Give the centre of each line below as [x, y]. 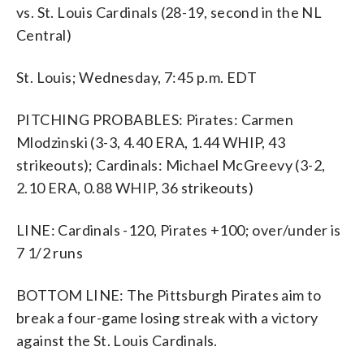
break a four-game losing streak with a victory [167, 317]
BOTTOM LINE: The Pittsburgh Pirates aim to [169, 295]
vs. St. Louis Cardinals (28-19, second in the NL [169, 12]
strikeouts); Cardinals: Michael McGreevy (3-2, [171, 165]
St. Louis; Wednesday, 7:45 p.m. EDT [136, 77]
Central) [44, 35]
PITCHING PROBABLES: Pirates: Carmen [155, 119]
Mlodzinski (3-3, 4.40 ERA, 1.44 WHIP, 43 [151, 142]
